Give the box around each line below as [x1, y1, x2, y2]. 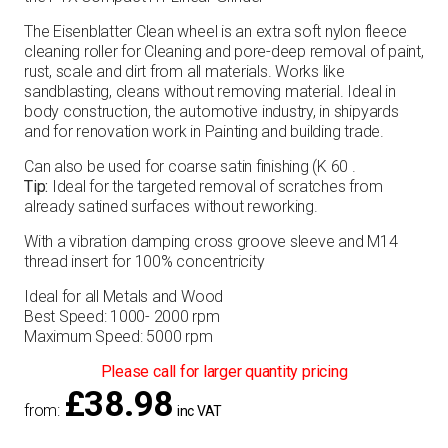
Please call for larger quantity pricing [100, 362, 348, 381]
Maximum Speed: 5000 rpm [24, 327, 213, 346]
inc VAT [176, 403, 223, 419]
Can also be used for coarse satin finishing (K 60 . [24, 157, 356, 176]
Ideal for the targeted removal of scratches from [48, 177, 383, 196]
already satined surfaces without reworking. [24, 197, 318, 216]
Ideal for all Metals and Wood [24, 287, 224, 306]
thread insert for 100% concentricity [24, 252, 265, 271]
